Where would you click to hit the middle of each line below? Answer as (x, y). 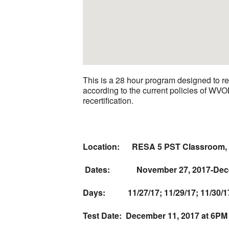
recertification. (108, 100)
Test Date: (104, 215)
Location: (101, 146)
